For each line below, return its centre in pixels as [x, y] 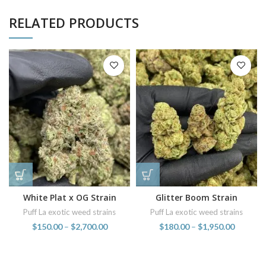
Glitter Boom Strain [197, 197]
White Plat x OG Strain [69, 197]
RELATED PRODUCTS [74, 22]
